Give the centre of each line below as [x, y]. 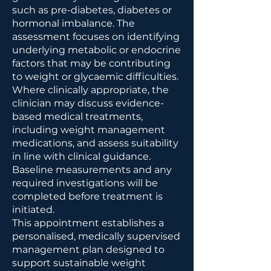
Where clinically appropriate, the [90, 90]
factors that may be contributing [91, 63]
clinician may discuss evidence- [88, 103]
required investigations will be [85, 183]
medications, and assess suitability [95, 143]
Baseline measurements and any [92, 170]
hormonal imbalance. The [73, 23]
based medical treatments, [77, 116]
